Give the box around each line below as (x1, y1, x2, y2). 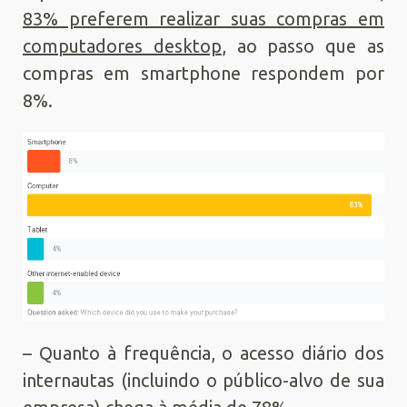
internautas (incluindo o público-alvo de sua (23, 369, 384, 391)
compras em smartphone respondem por (23, 63, 384, 84)
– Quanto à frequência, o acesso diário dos (23, 342, 384, 363)
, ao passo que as (221, 35, 385, 57)
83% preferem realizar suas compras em (23, 8, 384, 30)
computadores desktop (23, 35, 222, 57)
